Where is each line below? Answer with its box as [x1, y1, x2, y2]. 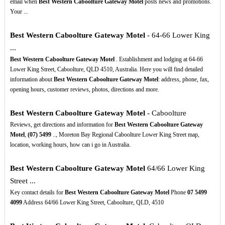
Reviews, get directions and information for [10, 121, 115, 129]
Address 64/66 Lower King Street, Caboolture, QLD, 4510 [22, 199, 164, 206]
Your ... [10, 8, 28, 16]
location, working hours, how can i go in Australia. [10, 141, 131, 149]
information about [10, 76, 54, 83]
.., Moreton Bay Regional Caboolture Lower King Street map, [51, 131, 199, 139]
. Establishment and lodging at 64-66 [114, 56, 203, 63]
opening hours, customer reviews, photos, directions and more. [10, 86, 159, 93]
